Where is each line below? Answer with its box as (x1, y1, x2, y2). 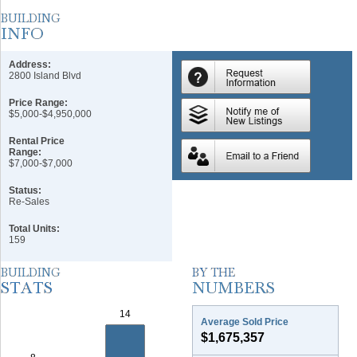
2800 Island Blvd (9, 70, 81, 81)
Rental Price (9, 135, 65, 147)
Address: (9, 59, 51, 70)
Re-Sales (9, 196, 49, 207)
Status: (9, 185, 41, 196)
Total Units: (9, 223, 60, 234)
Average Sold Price (201, 316, 288, 328)
